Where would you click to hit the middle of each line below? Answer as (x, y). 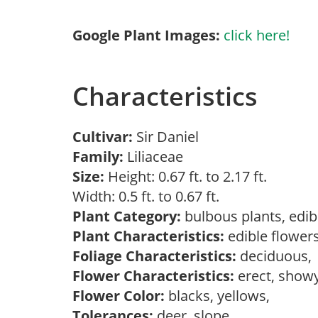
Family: (98, 157)
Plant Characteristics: (148, 236)
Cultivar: (104, 137)
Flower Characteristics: (153, 276)
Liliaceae (157, 157)
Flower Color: (119, 296)
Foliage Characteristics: (154, 256)
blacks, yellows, (221, 296)
